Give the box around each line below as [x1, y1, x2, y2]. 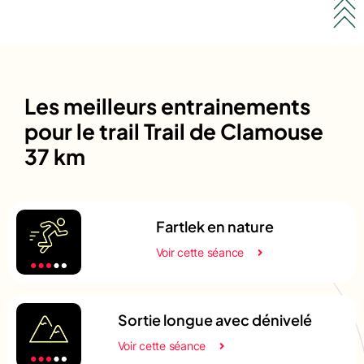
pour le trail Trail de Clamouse [24, 117, 323, 145]
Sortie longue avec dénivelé [117, 310, 312, 329]
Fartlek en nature [155, 216, 274, 236]
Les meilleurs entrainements [24, 92, 310, 119]
